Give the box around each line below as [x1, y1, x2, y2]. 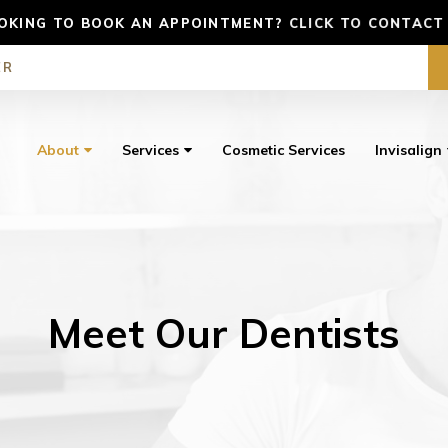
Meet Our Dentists [48, 308, 400, 359]
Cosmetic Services [222, 141, 345, 159]
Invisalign [375, 141, 442, 159]
